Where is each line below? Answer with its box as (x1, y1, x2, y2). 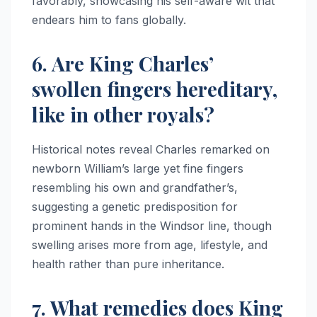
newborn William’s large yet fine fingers (32, 161, 243, 176)
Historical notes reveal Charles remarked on (32, 142, 270, 157)
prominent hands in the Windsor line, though (32, 219, 272, 234)
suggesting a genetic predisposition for (32, 200, 238, 214)
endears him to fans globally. (32, 13, 186, 28)
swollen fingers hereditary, (32, 76, 277, 103)
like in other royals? (32, 101, 214, 128)
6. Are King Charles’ (32, 50, 213, 77)
